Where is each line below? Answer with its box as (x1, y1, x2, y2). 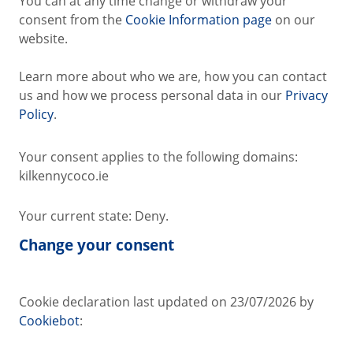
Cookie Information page (125, 11, 272, 29)
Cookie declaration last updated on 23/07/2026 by (19, 293, 314, 311)
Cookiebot (19, 312, 80, 330)
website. (19, 30, 68, 48)
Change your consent (19, 234, 174, 256)
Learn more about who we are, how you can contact (19, 68, 327, 86)
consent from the (19, 11, 125, 29)
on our (272, 11, 315, 29)
